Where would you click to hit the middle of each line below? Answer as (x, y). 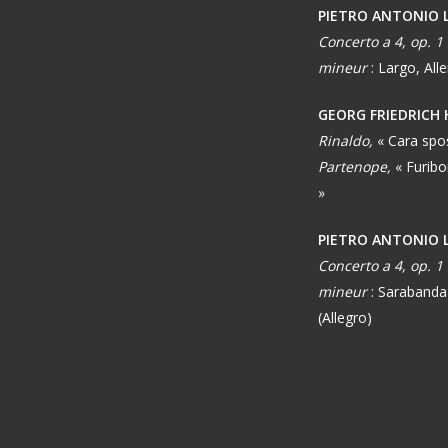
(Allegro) (345, 318)
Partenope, (357, 167)
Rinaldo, (348, 141)
